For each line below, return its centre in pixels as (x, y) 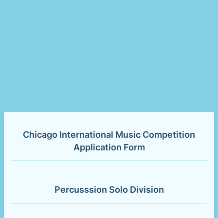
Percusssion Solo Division (109, 190)
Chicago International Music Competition (109, 135)
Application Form (109, 147)
